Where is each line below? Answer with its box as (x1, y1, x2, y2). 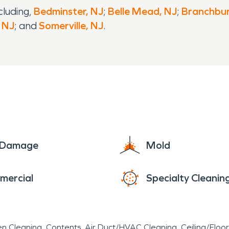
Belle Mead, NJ (108, 5, 177, 17)
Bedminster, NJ (34, 5, 103, 17)
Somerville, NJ (39, 19, 103, 32)
